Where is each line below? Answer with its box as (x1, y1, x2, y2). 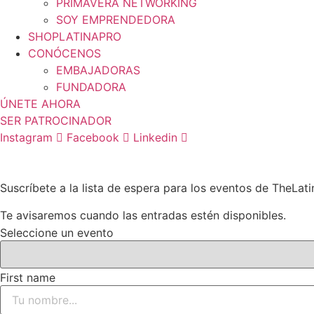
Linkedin (133, 130, 177, 145)
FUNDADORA (56, 80, 126, 95)
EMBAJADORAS (56, 63, 140, 78)
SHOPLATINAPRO (28, 29, 121, 44)
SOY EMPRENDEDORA (56, 13, 175, 27)
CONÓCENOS (28, 46, 101, 61)
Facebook (67, 130, 119, 145)
